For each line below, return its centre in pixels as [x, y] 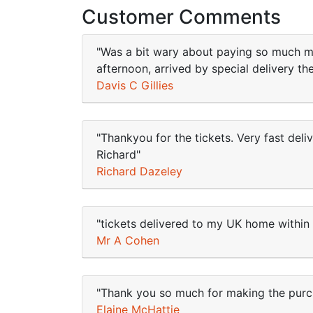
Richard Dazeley [139, 171]
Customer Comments [181, 17]
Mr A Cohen [128, 240]
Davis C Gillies [135, 85]
